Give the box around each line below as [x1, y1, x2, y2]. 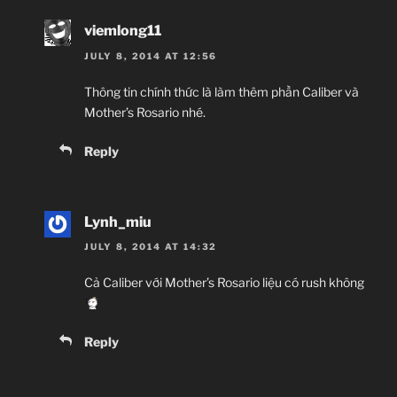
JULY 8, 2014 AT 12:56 [84, 50, 218, 61]
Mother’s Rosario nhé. [84, 104, 206, 120]
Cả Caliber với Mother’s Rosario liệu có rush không [84, 275, 364, 291]
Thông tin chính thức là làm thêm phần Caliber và [84, 83, 359, 99]
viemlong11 [84, 22, 161, 40]
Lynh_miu [84, 213, 152, 230]
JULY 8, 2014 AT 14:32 [84, 241, 218, 253]
